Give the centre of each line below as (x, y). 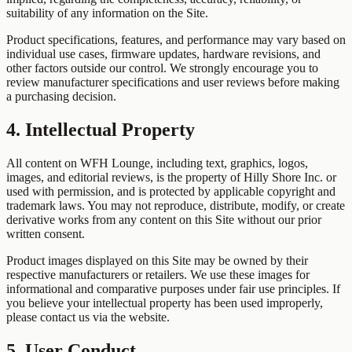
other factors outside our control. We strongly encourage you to (162, 68)
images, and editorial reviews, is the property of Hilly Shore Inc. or (171, 178)
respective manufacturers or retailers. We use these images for (158, 275)
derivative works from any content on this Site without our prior (164, 220)
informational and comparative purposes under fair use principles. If (173, 289)
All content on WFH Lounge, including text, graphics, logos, (157, 163)
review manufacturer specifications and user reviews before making (173, 82)
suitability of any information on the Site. (107, 13)
